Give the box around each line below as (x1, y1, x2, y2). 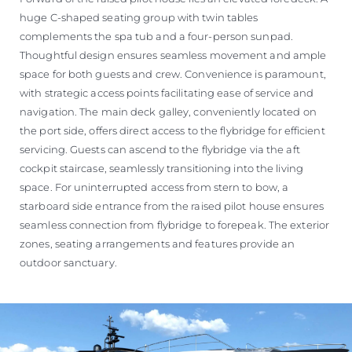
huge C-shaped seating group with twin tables (20, 11, 258, 24)
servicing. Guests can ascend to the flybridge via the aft (20, 143, 300, 156)
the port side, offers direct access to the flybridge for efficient (20, 124, 325, 137)
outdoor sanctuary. (20, 256, 117, 269)
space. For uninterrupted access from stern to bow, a (20, 181, 289, 193)
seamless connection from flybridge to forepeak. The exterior (20, 218, 330, 231)
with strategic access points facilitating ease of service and (20, 86, 314, 99)
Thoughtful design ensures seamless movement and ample (20, 49, 327, 61)
